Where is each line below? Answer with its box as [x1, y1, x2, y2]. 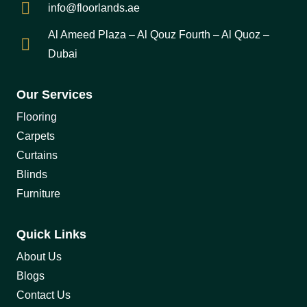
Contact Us [16, 289, 71, 302]
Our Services [16, 87, 93, 101]
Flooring [16, 110, 57, 123]
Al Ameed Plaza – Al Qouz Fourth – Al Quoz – [48, 28, 270, 40]
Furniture [16, 187, 60, 199]
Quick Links [16, 228, 86, 242]
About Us [16, 251, 62, 263]
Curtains [16, 149, 58, 161]
